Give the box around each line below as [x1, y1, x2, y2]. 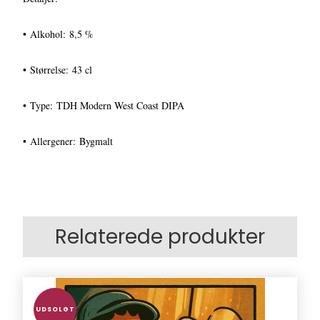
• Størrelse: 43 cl [23, 63, 93, 77]
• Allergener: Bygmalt [23, 134, 114, 149]
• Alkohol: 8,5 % [23, 27, 94, 41]
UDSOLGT [35, 304, 75, 314]
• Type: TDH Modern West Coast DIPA [23, 99, 185, 113]
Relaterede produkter [55, 223, 265, 251]
